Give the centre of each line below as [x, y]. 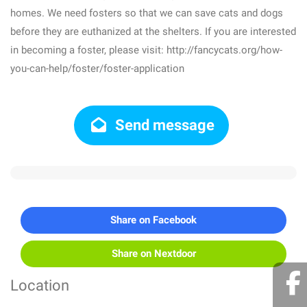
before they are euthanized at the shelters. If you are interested [153, 32]
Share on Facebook [153, 220]
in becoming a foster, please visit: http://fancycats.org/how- [146, 50]
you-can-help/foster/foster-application [97, 69]
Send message [163, 125]
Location [40, 285]
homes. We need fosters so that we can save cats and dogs [147, 13]
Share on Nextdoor [153, 254]
